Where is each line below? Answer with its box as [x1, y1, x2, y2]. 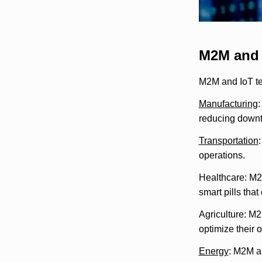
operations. [198, 150, 245, 160]
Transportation [198, 135, 258, 146]
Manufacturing [198, 98, 258, 109]
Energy [198, 246, 229, 256]
